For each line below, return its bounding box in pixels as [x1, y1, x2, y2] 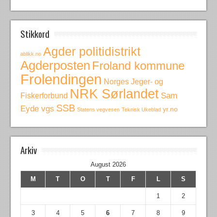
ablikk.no [20, 51, 42, 57]
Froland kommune [92, 59, 185, 72]
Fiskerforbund [20, 91, 68, 100]
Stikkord [20, 27, 50, 40]
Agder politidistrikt [43, 45, 141, 58]
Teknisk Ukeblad [122, 107, 161, 112]
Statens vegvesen [77, 107, 120, 112]
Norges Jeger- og [104, 77, 164, 86]
